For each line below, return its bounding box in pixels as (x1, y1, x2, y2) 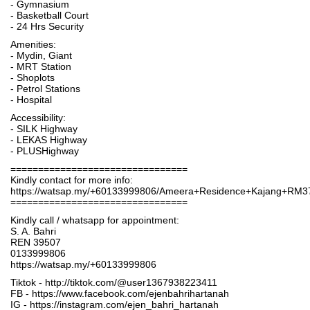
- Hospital (10, 94, 52, 105)
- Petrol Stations (10, 83, 80, 94)
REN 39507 (10, 237, 61, 248)
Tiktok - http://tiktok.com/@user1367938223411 (10, 277, 217, 288)
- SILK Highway (10, 123, 77, 134)
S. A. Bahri (10, 226, 56, 237)
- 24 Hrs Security (10, 21, 84, 32)
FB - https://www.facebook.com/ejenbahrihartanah (10, 288, 229, 299)
